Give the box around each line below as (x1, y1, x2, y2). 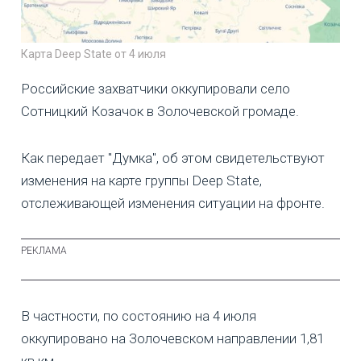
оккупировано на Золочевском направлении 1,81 (21, 330, 324, 347)
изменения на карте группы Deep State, (21, 172, 262, 189)
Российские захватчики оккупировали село (21, 81, 290, 98)
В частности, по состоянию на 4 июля (21, 308, 256, 325)
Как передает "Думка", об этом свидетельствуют (21, 150, 325, 167)
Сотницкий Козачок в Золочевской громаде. (21, 103, 299, 120)
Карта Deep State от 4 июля (21, 48, 166, 61)
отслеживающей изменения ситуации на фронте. (21, 195, 325, 212)
